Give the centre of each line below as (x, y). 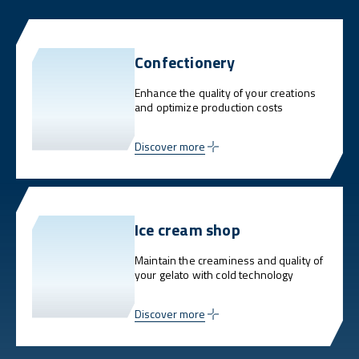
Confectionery (185, 63)
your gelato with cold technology (214, 275)
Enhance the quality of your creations (226, 93)
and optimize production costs (209, 107)
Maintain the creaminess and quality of (229, 260)
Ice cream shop (188, 230)
